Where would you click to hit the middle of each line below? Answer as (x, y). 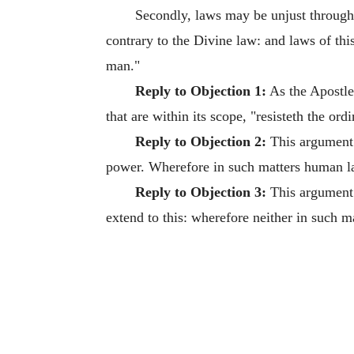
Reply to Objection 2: (200, 141)
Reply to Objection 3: (200, 192)
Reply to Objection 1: (200, 90)
